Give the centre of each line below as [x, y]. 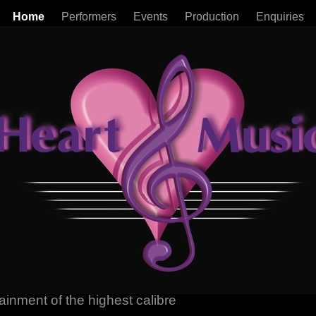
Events [152, 17]
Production [213, 17]
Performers [90, 17]
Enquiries [280, 17]
